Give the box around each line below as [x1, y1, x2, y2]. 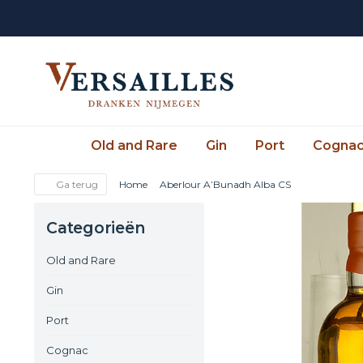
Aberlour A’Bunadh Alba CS [160, 178, 291, 190]
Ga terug [53, 178, 98, 190]
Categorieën [46, 218, 145, 237]
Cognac [46, 343, 88, 357]
